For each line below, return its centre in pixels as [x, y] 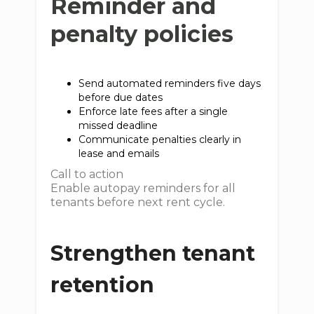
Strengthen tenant [153, 253]
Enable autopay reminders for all [143, 188]
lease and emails [122, 153]
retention [103, 285]
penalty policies [142, 34]
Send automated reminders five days [170, 83]
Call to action [87, 174]
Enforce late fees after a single [153, 111]
